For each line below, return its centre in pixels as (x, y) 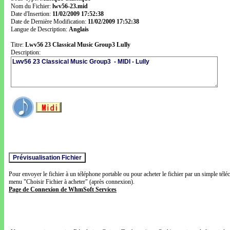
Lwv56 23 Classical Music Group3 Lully (78, 45)
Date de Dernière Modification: (49, 22)
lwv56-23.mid (70, 6)
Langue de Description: (40, 29)
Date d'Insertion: (32, 14)
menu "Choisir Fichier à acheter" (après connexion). (72, 182)
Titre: (18, 45)
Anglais (79, 29)
